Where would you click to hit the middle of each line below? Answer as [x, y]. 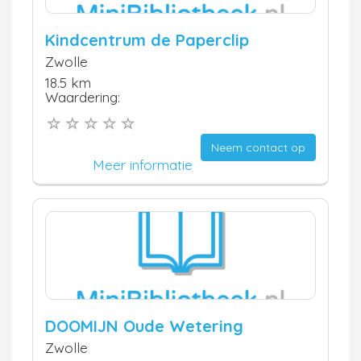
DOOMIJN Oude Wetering [144, 326]
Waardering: [83, 97]
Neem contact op [258, 148]
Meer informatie [143, 165]
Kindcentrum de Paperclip [147, 39]
